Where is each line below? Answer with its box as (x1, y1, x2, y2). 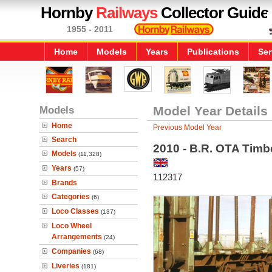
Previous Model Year (152, 123, 222, 132)
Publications (187, 47, 239, 56)
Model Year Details (152, 104, 268, 118)
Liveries (52, 262, 80, 270)
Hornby (41, 4, 96, 22)
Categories (52, 192, 90, 201)
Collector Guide (157, 4, 268, 22)
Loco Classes (52, 207, 99, 216)
